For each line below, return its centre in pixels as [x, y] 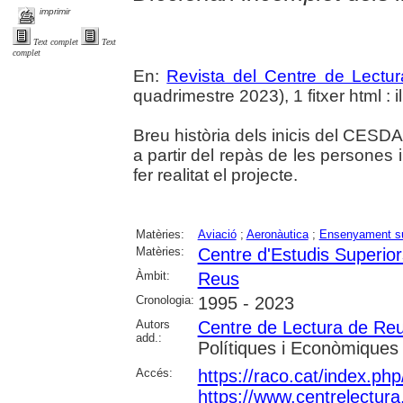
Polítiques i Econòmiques [298, 349]
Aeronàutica [277, 235]
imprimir [55, 12]
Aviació [217, 235]
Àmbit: [152, 276]
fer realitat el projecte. [215, 175]
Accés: [154, 373]
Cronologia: [165, 300]
